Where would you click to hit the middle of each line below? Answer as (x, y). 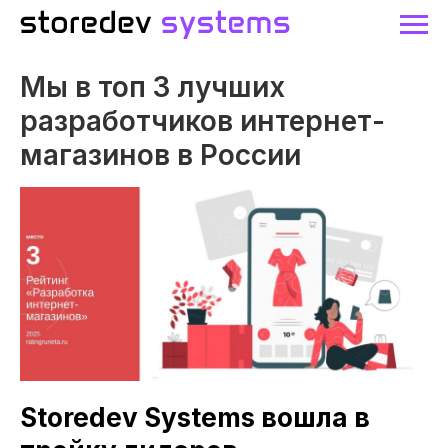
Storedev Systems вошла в (195, 417)
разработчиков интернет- (202, 121)
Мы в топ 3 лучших (152, 87)
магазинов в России (160, 155)
